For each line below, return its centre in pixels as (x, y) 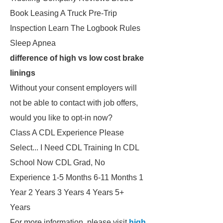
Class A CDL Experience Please (67, 133)
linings (23, 73)
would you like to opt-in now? (61, 118)
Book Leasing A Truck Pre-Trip (63, 13)
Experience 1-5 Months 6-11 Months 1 (77, 177)
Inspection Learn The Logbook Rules (75, 28)
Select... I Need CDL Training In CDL (74, 148)
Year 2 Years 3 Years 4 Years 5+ (67, 192)
